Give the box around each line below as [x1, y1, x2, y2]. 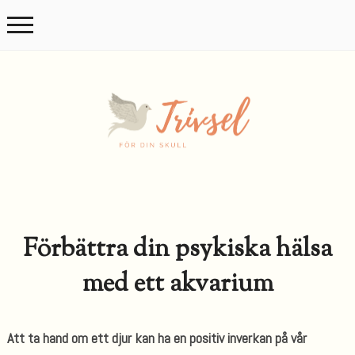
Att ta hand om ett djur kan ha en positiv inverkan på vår [6, 328, 307, 347]
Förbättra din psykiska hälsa [23, 231, 332, 268]
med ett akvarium [82, 265, 273, 303]
